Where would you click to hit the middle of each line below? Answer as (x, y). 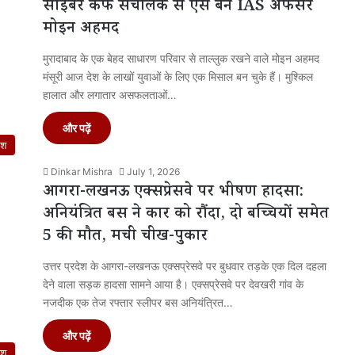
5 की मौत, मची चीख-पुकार (125, 237)
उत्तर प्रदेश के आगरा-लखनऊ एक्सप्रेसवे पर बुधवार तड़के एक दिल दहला (185, 265)
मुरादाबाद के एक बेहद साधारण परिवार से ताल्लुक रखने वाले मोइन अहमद (181, 58)
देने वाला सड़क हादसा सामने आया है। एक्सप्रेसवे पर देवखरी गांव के (173, 284)
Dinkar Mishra (82, 171)
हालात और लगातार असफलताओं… (110, 94)
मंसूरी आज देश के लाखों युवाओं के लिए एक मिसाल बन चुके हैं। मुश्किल (178, 76)
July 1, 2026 (153, 171)
